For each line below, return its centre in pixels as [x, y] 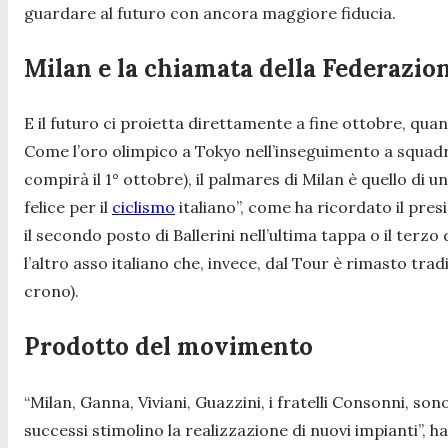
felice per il [68, 207]
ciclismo [143, 207]
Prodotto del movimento [168, 347]
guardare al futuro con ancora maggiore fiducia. [210, 12]
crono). [51, 291]
